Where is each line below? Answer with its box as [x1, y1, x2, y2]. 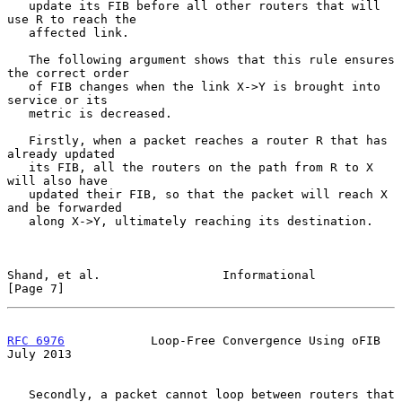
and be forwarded [7, 200, 122, 214]
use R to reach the [7, 12, 136, 26]
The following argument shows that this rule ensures [7, 52, 29, 66]
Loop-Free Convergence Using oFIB [65, 333, 380, 347]
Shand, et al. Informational [7, 267, 316, 282]
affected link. [7, 25, 29, 39]
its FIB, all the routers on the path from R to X [7, 160, 29, 174]
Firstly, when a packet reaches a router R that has [7, 133, 29, 147]
